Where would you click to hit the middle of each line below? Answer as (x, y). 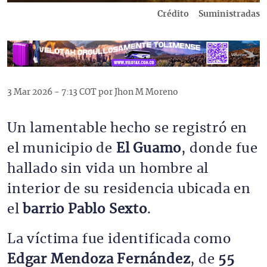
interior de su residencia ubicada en (129, 189)
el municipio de (62, 148)
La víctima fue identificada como (119, 239)
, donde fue (220, 148)
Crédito (173, 14)
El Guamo (149, 148)
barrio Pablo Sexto (85, 209)
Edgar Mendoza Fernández (99, 259)
